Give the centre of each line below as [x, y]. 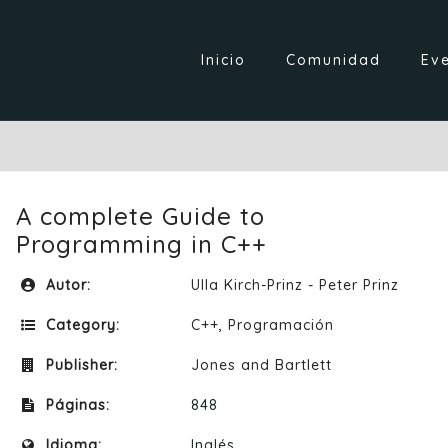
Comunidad [333, 60]
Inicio [223, 60]
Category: [80, 325]
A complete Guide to [140, 216]
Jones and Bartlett [261, 365]
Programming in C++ [141, 244]
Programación [281, 325]
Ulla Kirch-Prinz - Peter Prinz [295, 285]
